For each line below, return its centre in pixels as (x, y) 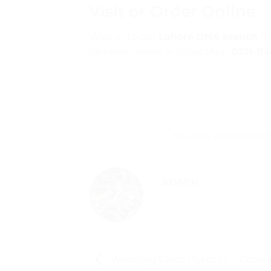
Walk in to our (124, 36)
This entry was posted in (221, 136)
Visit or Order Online (172, 11)
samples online (126, 51)
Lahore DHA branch (208, 36)
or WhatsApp (197, 51)
